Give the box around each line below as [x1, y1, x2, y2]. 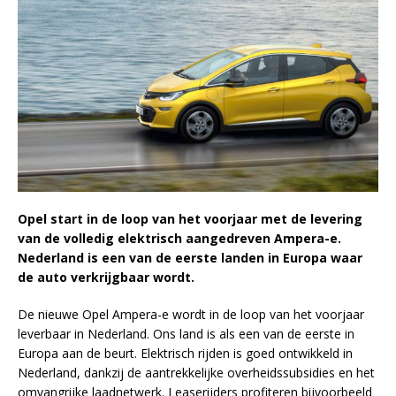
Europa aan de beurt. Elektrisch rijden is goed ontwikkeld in [18, 345, 353, 362]
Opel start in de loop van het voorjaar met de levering [18, 210, 362, 228]
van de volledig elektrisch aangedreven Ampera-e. [18, 230, 341, 247]
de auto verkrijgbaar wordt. [18, 269, 194, 286]
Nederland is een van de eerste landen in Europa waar [18, 249, 362, 267]
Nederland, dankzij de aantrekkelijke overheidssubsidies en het [18, 364, 375, 382]
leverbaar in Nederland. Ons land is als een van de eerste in [18, 325, 354, 343]
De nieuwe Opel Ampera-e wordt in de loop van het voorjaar [18, 306, 364, 324]
